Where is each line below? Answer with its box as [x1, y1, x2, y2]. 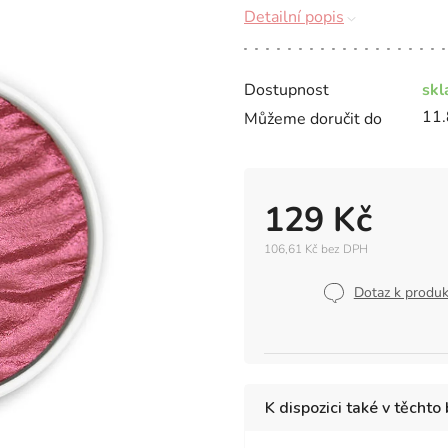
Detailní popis [244, 6, 344, 28]
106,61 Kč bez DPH [264, 241, 368, 257]
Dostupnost [244, 79, 329, 101]
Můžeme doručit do [244, 108, 382, 130]
